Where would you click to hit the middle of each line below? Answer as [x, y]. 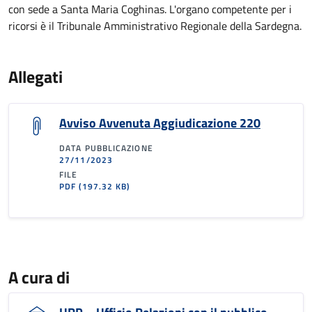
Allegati [36, 77]
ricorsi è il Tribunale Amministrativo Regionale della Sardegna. [155, 26]
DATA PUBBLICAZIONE [106, 148]
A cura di [39, 277]
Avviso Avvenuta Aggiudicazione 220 [160, 123]
